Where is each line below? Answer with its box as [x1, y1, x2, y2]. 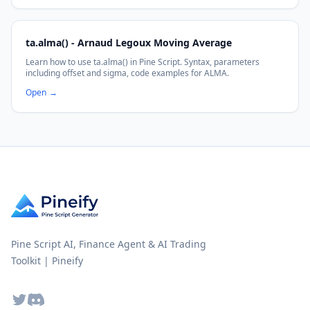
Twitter [10, 291, 48, 307]
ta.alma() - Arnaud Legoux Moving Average [26, 36, 232, 49]
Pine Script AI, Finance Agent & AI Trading [11, 237, 206, 250]
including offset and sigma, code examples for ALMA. [26, 67, 229, 79]
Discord [27, 291, 68, 307]
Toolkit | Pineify [11, 254, 83, 267]
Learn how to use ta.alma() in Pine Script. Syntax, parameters [26, 56, 259, 68]
